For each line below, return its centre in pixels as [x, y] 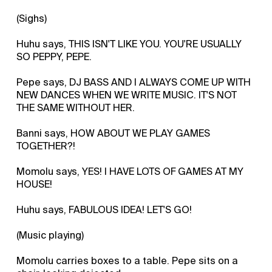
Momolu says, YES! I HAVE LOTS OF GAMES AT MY [130, 171]
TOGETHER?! [46, 146]
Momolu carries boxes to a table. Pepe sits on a [127, 260]
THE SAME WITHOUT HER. [76, 107]
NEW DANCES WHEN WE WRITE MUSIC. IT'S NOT [127, 95]
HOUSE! [35, 184]
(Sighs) [32, 18]
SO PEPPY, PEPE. [54, 56]
